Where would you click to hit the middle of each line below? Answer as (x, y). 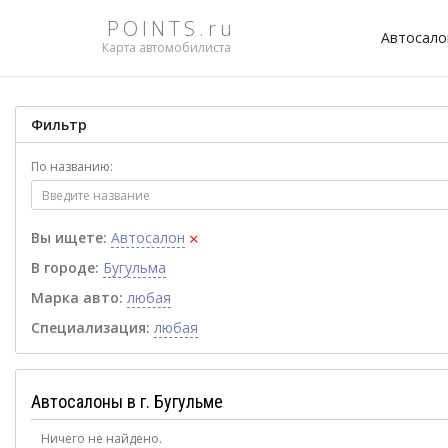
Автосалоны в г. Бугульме (127, 401)
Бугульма (134, 267)
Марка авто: (77, 297)
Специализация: (90, 327)
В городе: (65, 267)
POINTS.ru (171, 28)
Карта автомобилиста (166, 47)
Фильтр (59, 124)
